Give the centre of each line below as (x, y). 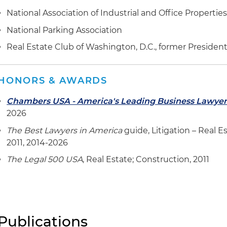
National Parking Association (65, 30)
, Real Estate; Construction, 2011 (146, 160)
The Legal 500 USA (45, 160)
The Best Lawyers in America (65, 130)
